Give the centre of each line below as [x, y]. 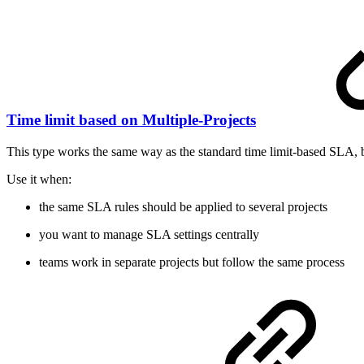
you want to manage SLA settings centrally [149, 234]
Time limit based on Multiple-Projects [131, 119]
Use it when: [39, 179]
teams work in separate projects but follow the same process [192, 262]
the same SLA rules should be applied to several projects [183, 206]
